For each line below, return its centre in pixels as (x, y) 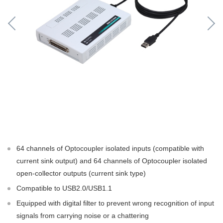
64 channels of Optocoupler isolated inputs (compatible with (110, 148)
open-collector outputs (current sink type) (81, 173)
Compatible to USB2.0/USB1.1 (64, 188)
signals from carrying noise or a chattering (83, 216)
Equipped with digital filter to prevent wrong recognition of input (115, 203)
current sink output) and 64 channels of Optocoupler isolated (112, 161)
